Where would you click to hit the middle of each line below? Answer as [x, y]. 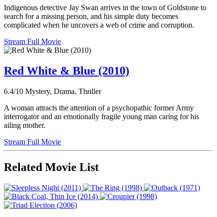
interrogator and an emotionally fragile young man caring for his [101, 116]
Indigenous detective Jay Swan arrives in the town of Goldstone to [105, 8]
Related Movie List [51, 167]
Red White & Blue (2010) [67, 70]
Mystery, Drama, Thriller [63, 91]
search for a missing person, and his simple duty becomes [91, 16]
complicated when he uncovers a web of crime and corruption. [99, 25]
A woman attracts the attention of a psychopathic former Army [99, 108]
